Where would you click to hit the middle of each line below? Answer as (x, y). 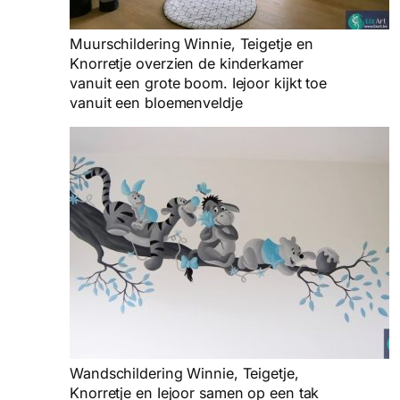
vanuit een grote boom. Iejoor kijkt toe (199, 83)
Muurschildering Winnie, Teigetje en (192, 43)
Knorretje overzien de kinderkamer (187, 63)
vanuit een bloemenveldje (156, 102)
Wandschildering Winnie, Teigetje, (184, 374)
